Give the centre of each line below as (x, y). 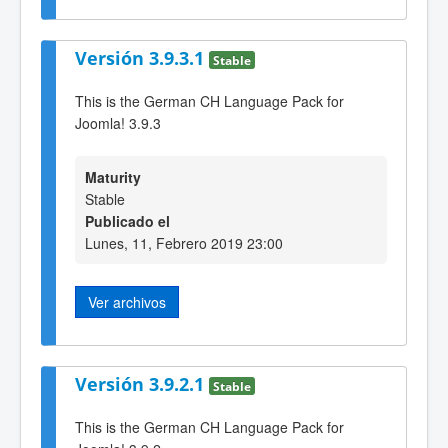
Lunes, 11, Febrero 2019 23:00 (184, 242)
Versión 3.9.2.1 (142, 384)
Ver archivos (127, 301)
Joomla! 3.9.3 (118, 122)
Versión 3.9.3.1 (142, 57)
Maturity (113, 176)
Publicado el (127, 220)
